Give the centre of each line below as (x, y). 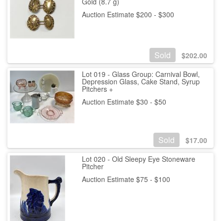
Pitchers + (97, 89)
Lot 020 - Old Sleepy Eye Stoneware (138, 159)
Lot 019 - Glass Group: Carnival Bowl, (141, 74)
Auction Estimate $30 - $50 (124, 102)
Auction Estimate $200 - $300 (128, 14)
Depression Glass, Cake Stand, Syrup (141, 82)
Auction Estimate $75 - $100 (126, 179)
